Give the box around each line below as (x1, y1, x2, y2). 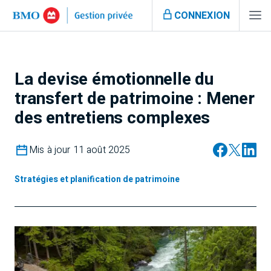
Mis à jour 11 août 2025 (29, 143, 131, 157)
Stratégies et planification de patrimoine (15, 173, 180, 186)
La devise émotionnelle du (15, 67, 214, 92)
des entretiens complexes (15, 106, 211, 131)
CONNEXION (174, 8, 230, 23)
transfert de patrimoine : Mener (15, 87, 255, 111)
